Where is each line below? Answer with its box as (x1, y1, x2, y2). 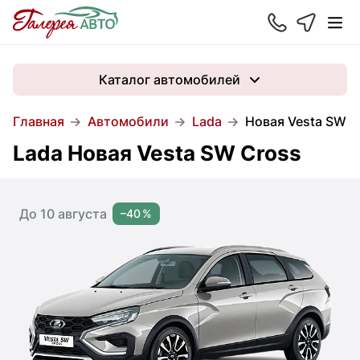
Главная (13, 113, 64, 129)
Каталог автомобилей (99, 72, 240, 88)
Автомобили (88, 113, 169, 129)
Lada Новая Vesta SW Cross (13, 141, 301, 166)
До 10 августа (19, 206, 107, 222)
